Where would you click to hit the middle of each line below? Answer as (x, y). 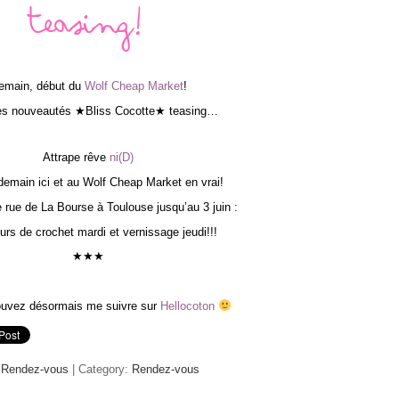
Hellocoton (188, 305)
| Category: (100, 369)
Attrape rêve (76, 158)
